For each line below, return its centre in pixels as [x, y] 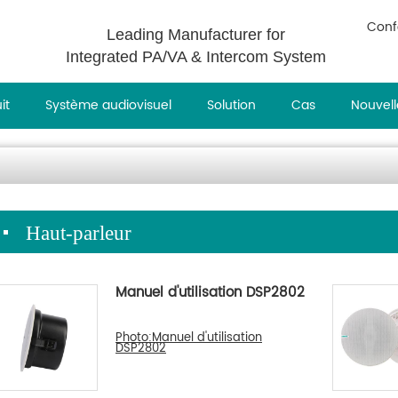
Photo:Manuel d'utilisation [189, 338]
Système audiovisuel [108, 105]
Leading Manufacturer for [196, 35]
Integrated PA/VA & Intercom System [196, 57]
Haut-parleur [79, 233]
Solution [231, 105]
